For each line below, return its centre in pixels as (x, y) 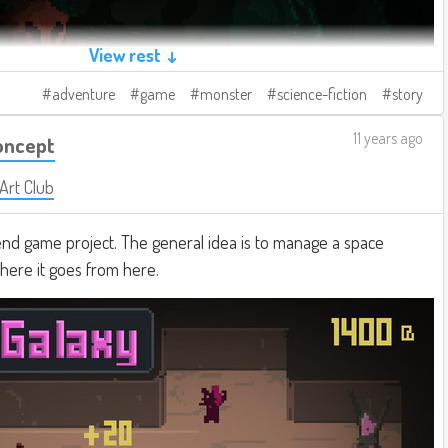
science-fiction (322, 93)
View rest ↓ (134, 54)
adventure (83, 93)
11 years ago (388, 137)
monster (226, 93)
